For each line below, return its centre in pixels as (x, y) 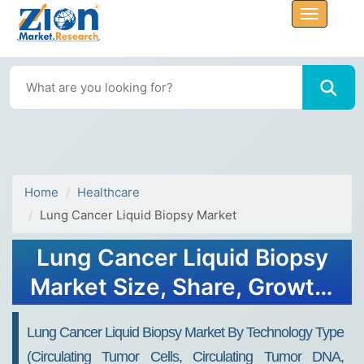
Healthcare (108, 192)
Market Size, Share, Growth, (182, 287)
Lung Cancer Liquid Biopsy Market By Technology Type (185, 332)
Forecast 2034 (182, 316)
